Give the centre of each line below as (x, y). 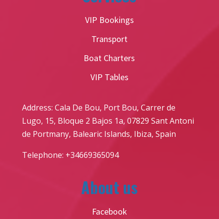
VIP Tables (109, 77)
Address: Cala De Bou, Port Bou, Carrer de (99, 107)
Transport (109, 39)
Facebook (109, 211)
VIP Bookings (109, 20)
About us (109, 187)
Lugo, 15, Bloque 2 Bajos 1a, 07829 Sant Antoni (108, 120)
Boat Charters (109, 58)
